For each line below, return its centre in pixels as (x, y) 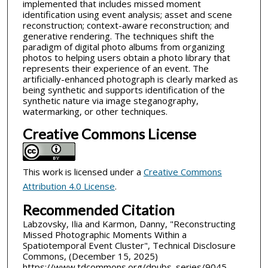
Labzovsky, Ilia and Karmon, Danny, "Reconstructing (129, 223)
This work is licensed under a (83, 171)
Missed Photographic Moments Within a (104, 234)
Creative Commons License (109, 133)
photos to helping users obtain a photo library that (126, 58)
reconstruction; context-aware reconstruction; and (126, 25)
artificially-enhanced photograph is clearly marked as (130, 79)
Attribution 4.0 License (68, 186)
